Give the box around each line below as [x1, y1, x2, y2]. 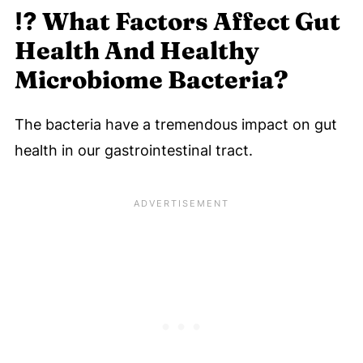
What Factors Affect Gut [41, 6, 340, 37]
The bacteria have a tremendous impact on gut [14, 116, 337, 134]
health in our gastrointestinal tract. [14, 142, 253, 160]
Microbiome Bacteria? [14, 65, 288, 96]
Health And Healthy [14, 36, 259, 66]
